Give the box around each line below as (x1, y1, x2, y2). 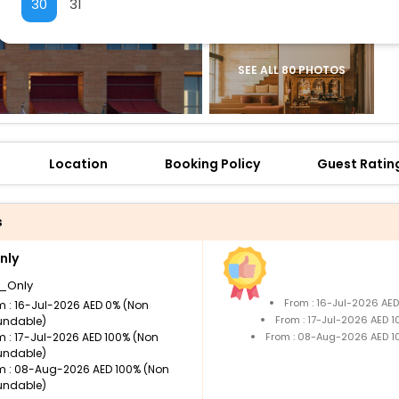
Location (49, 155, 108, 173)
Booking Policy (165, 155, 260, 173)
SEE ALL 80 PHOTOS (237, 62, 346, 77)
